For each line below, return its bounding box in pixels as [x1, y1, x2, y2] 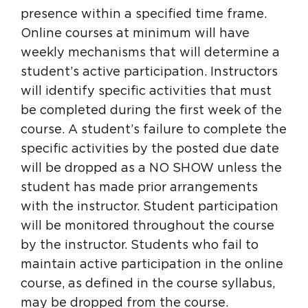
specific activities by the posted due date [21, 142, 279, 155]
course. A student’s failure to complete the [21, 123, 287, 136]
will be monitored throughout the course [21, 219, 274, 232]
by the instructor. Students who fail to [21, 239, 258, 252]
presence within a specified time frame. [21, 8, 267, 21]
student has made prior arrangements [21, 181, 258, 194]
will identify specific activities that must [21, 85, 272, 98]
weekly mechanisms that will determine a [21, 46, 280, 59]
